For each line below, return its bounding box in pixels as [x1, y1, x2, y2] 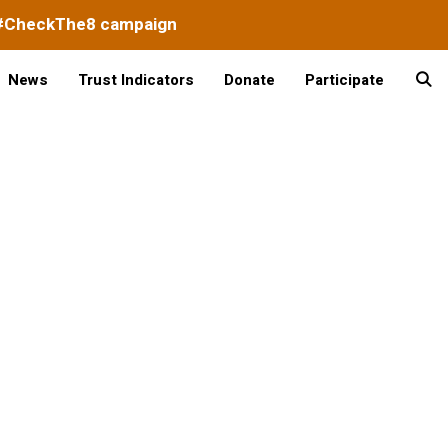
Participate [304, 69, 384, 91]
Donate [223, 69, 275, 91]
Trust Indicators [77, 69, 194, 91]
